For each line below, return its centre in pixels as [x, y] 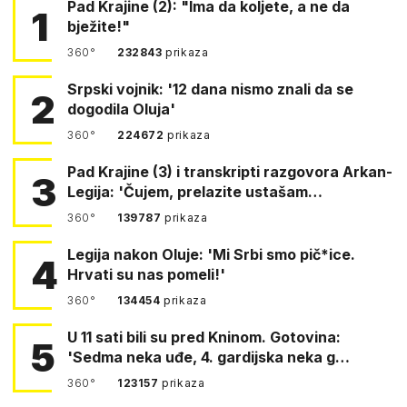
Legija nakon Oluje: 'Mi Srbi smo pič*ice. [211, 254]
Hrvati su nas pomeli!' [146, 274]
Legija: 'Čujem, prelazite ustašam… [195, 191]
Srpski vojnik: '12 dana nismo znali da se [210, 89]
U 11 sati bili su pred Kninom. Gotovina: [119, 337]
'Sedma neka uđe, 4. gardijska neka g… [208, 357]
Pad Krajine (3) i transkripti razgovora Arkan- [230, 171]
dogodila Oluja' [121, 109]
